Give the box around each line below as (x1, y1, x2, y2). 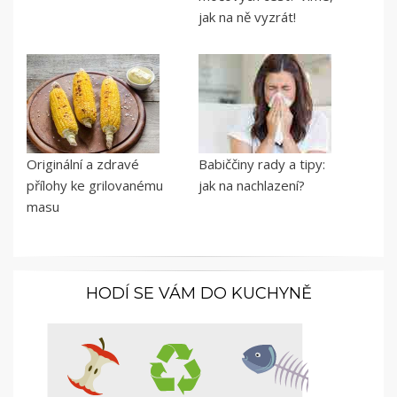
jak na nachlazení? (198, 176, 305, 195)
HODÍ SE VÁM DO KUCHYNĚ (85, 284, 312, 304)
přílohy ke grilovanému (27, 176, 163, 195)
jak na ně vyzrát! (198, 8, 296, 27)
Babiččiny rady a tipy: (198, 155, 325, 174)
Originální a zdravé (27, 155, 139, 174)
